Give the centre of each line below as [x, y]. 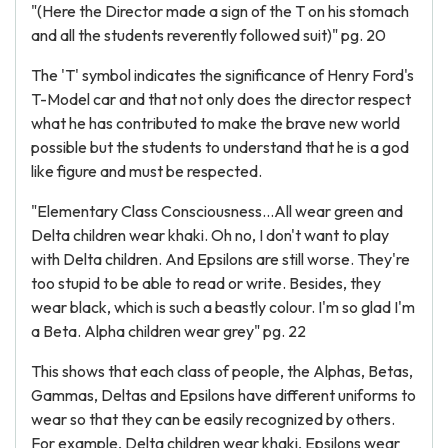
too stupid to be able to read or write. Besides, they [206, 283]
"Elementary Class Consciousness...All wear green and [217, 211]
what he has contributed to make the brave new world [215, 123]
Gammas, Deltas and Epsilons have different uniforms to [223, 395]
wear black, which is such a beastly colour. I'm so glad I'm [223, 307]
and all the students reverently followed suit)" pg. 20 [208, 35]
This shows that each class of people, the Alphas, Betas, [222, 371]
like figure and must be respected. [146, 171]
